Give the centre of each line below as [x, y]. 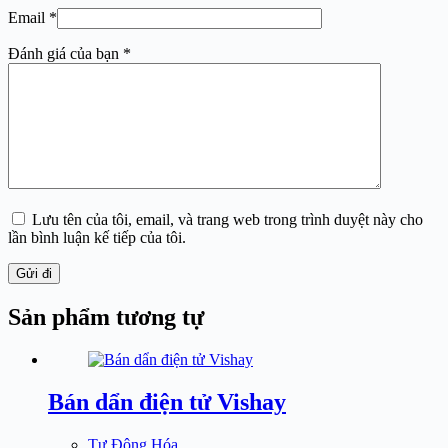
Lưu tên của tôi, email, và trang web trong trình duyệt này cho [227, 220]
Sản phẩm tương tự [106, 317]
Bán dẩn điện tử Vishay [167, 401]
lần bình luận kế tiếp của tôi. [97, 238]
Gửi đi [34, 274]
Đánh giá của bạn [65, 54]
